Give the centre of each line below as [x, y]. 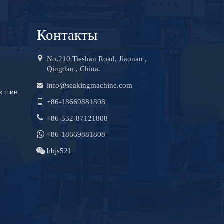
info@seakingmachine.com [89, 85]
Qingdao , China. [73, 69]
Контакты [67, 34]
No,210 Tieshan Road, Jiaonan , [97, 59]
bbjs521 [59, 151]
